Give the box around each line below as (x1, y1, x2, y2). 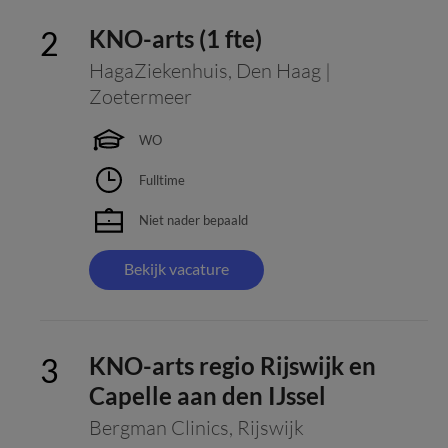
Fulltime (139, 171, 185, 188)
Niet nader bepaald (139, 211, 248, 228)
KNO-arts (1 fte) (89, 24, 262, 53)
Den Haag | (236, 58, 331, 83)
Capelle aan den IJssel (89, 381, 326, 410)
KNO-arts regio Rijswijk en (89, 351, 376, 380)
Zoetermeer (89, 84, 192, 109)
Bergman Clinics (89, 415, 229, 440)
